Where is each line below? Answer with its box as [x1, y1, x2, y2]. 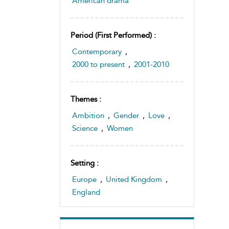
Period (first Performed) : [71, 30, 156, 40]
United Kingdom [106, 174, 162, 184]
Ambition [72, 110, 104, 120]
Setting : [71, 158, 99, 168]
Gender [113, 110, 139, 120]
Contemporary [72, 47, 122, 56]
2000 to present [72, 59, 125, 69]
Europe [72, 174, 97, 184]
